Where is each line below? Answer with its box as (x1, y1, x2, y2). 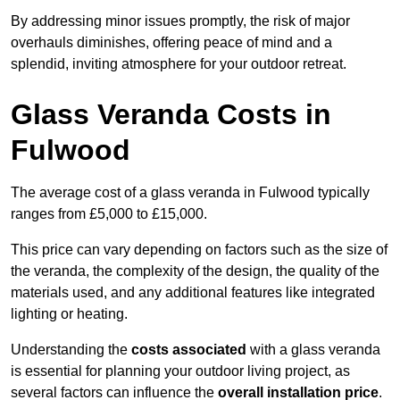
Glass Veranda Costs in (11, 98, 331, 131)
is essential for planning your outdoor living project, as (11, 363, 350, 379)
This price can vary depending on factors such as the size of (11, 242, 387, 258)
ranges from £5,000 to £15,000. (11, 206, 207, 222)
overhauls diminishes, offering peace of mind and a (11, 35, 332, 51)
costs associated (131, 342, 246, 358)
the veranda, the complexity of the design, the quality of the (11, 263, 379, 279)
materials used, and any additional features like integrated (11, 285, 375, 301)
